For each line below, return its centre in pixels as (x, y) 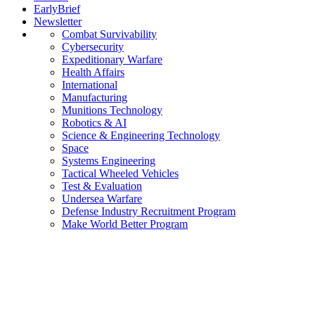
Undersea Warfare (102, 199)
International (90, 85)
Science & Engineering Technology (141, 135)
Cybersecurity (93, 47)
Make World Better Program (125, 224)
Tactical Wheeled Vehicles (120, 173)
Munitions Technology (112, 110)
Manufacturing (95, 97)
